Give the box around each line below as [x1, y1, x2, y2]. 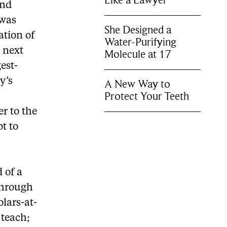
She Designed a [104, 23, 172, 36]
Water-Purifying [104, 35, 177, 49]
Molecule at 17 [104, 48, 172, 61]
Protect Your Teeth [104, 90, 190, 103]
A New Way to [104, 78, 171, 91]
